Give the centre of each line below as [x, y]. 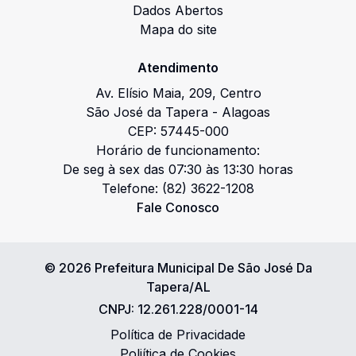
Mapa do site [178, 29]
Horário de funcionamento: [178, 150]
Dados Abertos [178, 10]
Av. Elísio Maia [138, 93]
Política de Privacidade [178, 335]
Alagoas [246, 112]
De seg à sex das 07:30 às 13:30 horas [178, 169]
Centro [240, 93]
